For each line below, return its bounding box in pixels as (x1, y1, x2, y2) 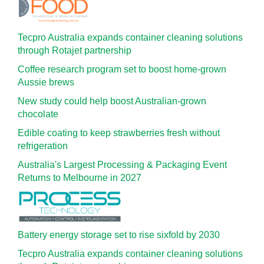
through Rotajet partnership (18, 45, 131, 55)
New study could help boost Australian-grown (18, 96, 206, 106)
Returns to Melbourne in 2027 (18, 173, 141, 183)
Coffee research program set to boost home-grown (18, 64, 226, 74)
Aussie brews (18, 77, 74, 87)
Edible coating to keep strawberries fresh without (18, 128, 220, 138)
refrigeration (18, 141, 68, 151)
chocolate (18, 109, 58, 119)
